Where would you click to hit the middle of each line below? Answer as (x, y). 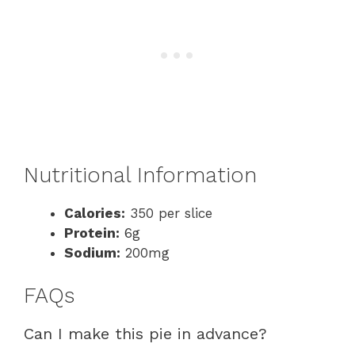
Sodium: (92, 252)
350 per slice (169, 213)
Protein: (92, 233)
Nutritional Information (140, 175)
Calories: (95, 213)
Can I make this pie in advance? (145, 334)
